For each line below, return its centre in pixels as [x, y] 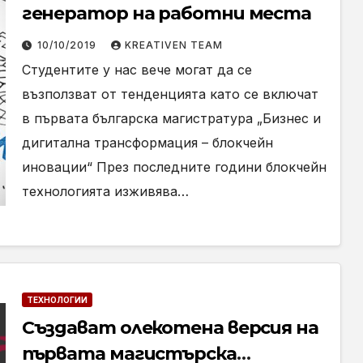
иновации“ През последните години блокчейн [174, 167]
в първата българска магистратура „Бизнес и [171, 118]
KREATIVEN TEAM [173, 45]
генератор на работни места [167, 13]
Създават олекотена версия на [170, 328]
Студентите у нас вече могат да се [137, 70]
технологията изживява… [105, 191]
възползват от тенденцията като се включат [170, 94]
